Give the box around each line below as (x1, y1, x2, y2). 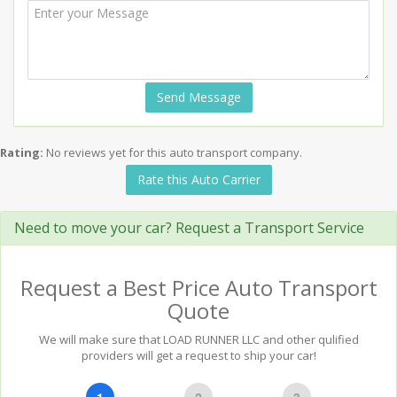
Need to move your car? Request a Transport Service (14, 218, 364, 237)
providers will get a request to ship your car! (81, 347, 316, 363)
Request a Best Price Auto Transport (19, 273, 378, 302)
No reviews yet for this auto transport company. (46, 144, 302, 160)
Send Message (156, 89, 241, 105)
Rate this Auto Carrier (136, 171, 261, 188)
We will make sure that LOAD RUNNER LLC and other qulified (38, 331, 359, 347)
